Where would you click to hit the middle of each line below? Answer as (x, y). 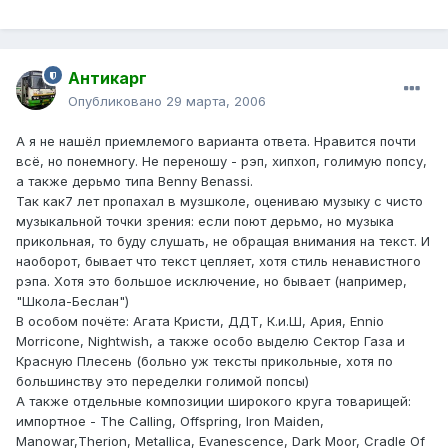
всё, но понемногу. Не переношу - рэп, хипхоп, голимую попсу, (221, 161)
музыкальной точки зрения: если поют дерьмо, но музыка (205, 221)
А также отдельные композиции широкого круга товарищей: (213, 401)
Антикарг (107, 78)
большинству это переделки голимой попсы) (162, 381)
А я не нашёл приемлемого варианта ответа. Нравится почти (216, 141)
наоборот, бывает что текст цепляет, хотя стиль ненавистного (218, 261)
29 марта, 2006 (216, 101)
